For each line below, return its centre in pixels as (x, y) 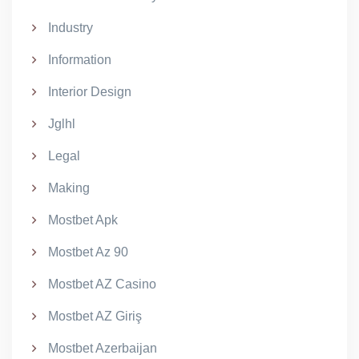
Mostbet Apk (83, 220)
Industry (71, 28)
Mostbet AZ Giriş (95, 316)
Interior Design (90, 92)
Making (69, 188)
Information (80, 60)
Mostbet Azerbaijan (103, 348)
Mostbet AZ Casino (102, 284)
